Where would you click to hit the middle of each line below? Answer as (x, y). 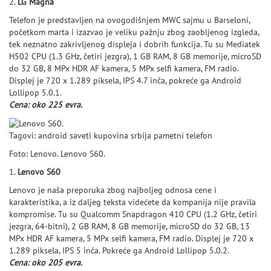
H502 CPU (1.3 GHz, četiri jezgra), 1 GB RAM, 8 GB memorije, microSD (135, 57)
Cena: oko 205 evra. (46, 263)
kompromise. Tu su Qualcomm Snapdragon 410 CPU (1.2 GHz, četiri (133, 214)
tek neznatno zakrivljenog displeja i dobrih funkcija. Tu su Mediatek (135, 44)
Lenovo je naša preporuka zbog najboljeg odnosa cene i (113, 190)
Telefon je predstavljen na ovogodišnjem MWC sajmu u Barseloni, (129, 20)
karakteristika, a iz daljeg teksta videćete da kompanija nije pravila (132, 202)
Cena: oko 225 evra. (46, 105)
